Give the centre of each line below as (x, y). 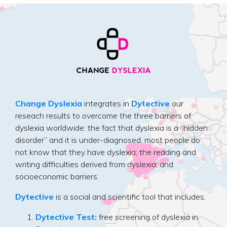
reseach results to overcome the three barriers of (103, 115)
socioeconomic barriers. (57, 176)
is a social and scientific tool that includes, (130, 196)
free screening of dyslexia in (147, 217)
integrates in (107, 103)
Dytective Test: (66, 217)
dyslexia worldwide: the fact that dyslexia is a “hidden (111, 127)
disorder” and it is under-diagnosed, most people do (108, 140)
